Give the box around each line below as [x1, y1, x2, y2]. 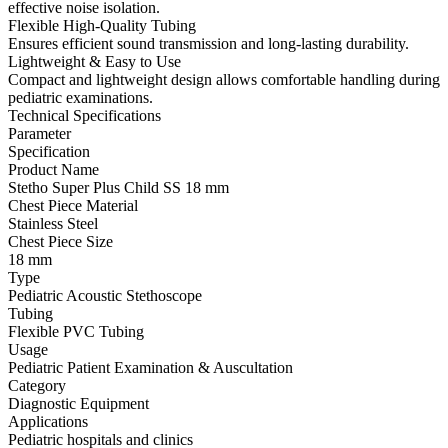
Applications [8, 412, 88, 430]
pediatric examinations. [8, 88, 153, 106]
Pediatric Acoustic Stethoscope [8, 286, 202, 304]
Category [8, 376, 66, 394]
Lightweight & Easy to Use [8, 52, 181, 70]
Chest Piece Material [8, 196, 138, 214]
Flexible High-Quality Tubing [8, 16, 196, 34]
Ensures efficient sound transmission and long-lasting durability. [8, 34, 409, 52]
